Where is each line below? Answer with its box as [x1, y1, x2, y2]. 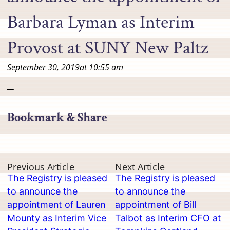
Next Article [115, 161, 165, 174]
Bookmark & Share [7, 109, 108, 126]
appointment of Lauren [7, 199, 106, 210]
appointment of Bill [115, 199, 196, 210]
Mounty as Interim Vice [7, 213, 107, 224]
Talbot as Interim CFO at [115, 213, 221, 224]
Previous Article [7, 161, 75, 174]
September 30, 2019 [7, 61, 80, 73]
